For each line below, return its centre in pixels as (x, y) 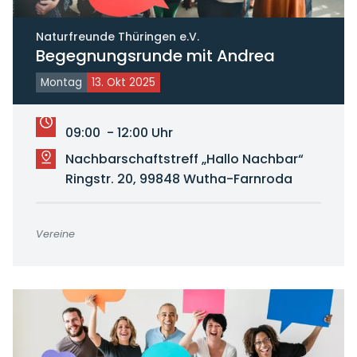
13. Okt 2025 (123, 82)
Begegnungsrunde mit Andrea (155, 55)
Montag (61, 82)
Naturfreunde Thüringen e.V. (117, 36)
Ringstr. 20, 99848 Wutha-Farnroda (178, 178)
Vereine (55, 233)
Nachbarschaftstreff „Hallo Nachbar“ (184, 159)
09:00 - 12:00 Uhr (119, 132)
